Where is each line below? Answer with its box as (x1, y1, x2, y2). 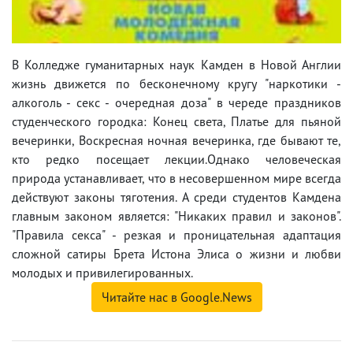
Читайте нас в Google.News (101, 288, 252, 305)
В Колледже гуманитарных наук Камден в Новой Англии (12, 56, 341, 72)
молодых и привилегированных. (12, 264, 193, 281)
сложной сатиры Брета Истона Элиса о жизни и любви (12, 245, 341, 262)
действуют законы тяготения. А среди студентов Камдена (12, 188, 341, 205)
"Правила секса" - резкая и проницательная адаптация (12, 226, 341, 243)
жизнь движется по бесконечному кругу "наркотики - (12, 75, 341, 91)
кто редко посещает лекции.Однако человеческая (12, 150, 341, 167)
